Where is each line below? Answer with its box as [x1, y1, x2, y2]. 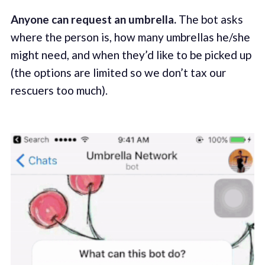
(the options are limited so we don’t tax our [10, 66, 226, 80]
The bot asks [176, 12, 243, 27]
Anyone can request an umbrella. [10, 12, 176, 27]
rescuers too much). [10, 83, 108, 98]
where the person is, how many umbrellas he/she [10, 30, 250, 44]
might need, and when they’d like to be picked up [10, 48, 251, 62]
